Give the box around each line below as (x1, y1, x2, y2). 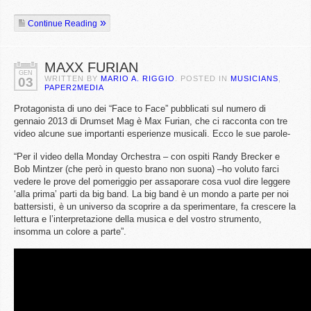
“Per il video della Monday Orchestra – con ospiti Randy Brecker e (14, 151, 280, 162)
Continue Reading (28, 19, 97, 28)
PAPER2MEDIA (44, 83, 104, 92)
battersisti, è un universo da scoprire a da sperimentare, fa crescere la (14, 201, 296, 212)
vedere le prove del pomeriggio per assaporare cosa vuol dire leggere (14, 176, 290, 187)
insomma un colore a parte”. (14, 226, 126, 237)
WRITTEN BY (44, 74, 101, 83)
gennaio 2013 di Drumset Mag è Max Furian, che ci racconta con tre (14, 116, 287, 126)
